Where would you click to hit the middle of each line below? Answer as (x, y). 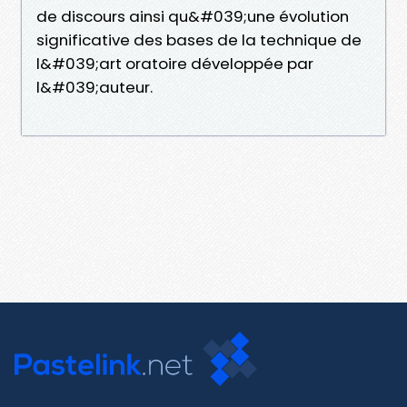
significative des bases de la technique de (199, 40)
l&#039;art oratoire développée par (175, 63)
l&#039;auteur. (94, 87)
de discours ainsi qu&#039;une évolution (193, 16)
